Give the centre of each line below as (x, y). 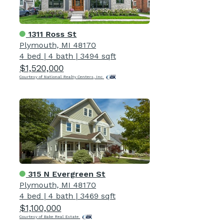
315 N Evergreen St (66, 174)
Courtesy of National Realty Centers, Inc (62, 77)
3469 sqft (98, 196)
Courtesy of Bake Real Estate (50, 217)
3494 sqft (98, 56)
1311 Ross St (51, 34)
